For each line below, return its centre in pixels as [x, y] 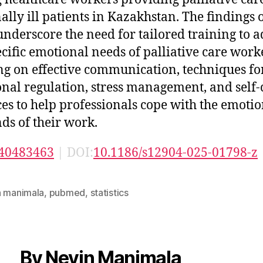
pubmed [67, 192]
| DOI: [74, 153]
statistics [109, 192]
